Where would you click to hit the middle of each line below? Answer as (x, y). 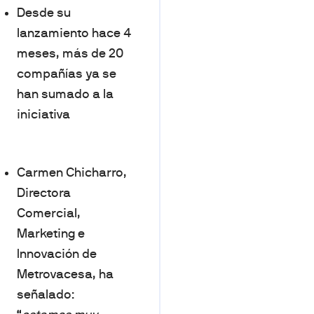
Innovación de (57, 254)
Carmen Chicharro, (72, 172)
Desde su (44, 13)
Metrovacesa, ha (65, 274)
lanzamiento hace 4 (74, 33)
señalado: (46, 294)
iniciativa (43, 114)
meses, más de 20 (70, 53)
